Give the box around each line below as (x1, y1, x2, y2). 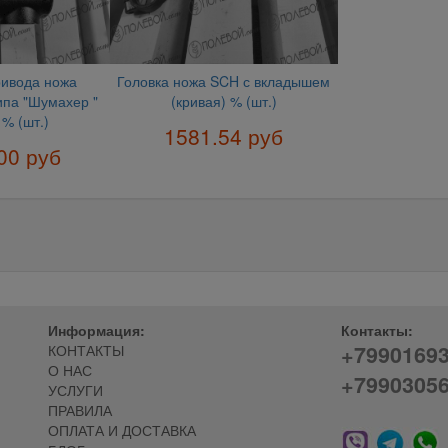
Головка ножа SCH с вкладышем (117, 70, 331, 91)
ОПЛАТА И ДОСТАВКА (47, 420, 196, 441)
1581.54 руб (164, 121, 284, 152)
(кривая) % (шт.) (170, 90, 277, 111)
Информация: (47, 320, 145, 341)
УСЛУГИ (47, 380, 103, 401)
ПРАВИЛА (47, 400, 112, 421)
